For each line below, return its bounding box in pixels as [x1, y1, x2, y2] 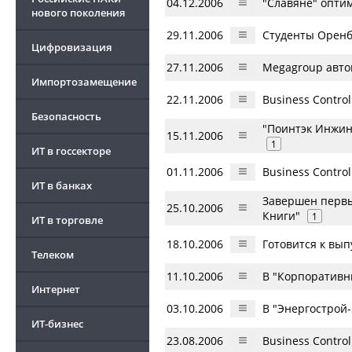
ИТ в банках [31, 178, 92, 192]
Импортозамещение [31, 75, 137, 89]
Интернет [31, 282, 80, 296]
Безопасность [31, 109, 101, 123]
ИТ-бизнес [31, 317, 83, 331]
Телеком [31, 247, 74, 262]
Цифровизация [31, 40, 112, 54]
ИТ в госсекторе [31, 144, 111, 158]
